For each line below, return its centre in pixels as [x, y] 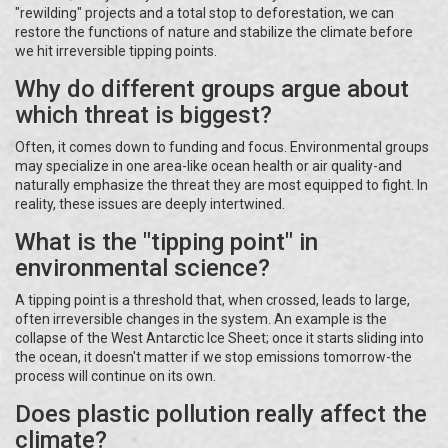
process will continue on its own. [115, 375]
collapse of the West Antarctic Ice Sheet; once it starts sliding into [219, 337]
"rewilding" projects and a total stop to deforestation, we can [204, 12]
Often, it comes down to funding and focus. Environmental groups [222, 146]
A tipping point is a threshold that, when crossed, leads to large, [212, 299]
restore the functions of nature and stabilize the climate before [214, 31]
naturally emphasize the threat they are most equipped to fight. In [221, 184]
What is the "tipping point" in [166, 241]
